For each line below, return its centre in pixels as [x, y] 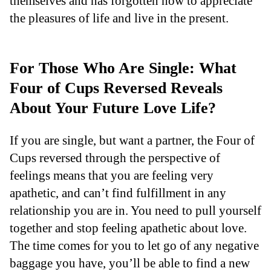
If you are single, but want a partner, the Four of [132, 140]
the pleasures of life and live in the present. [119, 18]
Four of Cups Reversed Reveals [116, 88]
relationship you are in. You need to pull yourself [135, 210]
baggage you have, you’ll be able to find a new [130, 263]
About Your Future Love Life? [113, 108]
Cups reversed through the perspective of [115, 157]
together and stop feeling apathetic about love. [128, 227]
